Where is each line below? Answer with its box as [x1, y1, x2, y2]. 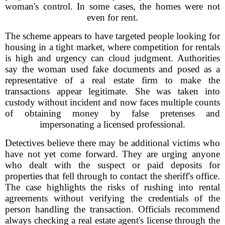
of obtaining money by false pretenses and [5, 108, 220, 119]
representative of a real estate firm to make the [5, 75, 220, 85]
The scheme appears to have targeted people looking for [5, 31, 220, 41]
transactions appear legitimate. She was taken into [5, 86, 220, 96]
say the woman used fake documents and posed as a [5, 64, 220, 74]
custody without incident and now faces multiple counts [5, 97, 220, 107]
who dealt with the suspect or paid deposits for [5, 160, 220, 170]
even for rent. [87, 12, 138, 23]
